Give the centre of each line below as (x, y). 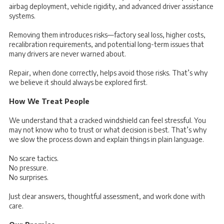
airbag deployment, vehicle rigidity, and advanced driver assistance (111, 6)
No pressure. (28, 167)
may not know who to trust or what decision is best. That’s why (108, 129)
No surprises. (29, 177)
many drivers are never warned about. (67, 53)
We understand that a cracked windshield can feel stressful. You (107, 120)
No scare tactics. (34, 158)
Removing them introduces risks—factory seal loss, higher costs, (107, 34)
